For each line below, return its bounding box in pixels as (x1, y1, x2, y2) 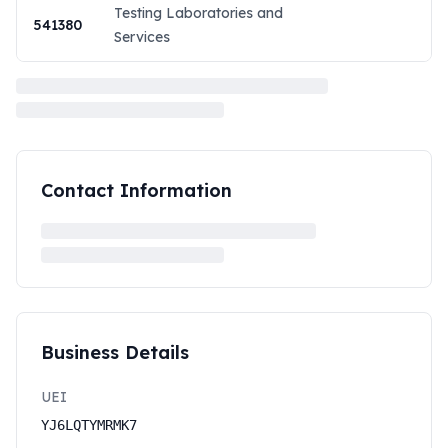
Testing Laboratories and (114, 4, 283, 22)
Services (114, 28, 170, 46)
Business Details (41, 341, 189, 364)
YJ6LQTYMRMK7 (41, 417, 137, 433)
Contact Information (41, 179, 232, 202)
